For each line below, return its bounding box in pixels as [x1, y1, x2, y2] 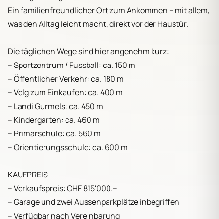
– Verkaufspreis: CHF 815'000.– [8, 182, 117, 194]
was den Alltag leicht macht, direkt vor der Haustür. [8, 18, 188, 29]
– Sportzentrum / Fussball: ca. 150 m [8, 59, 135, 70]
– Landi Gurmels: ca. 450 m [8, 100, 103, 111]
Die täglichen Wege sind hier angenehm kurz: [8, 45, 169, 57]
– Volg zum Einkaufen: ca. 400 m [8, 87, 123, 98]
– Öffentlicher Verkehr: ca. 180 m [8, 73, 124, 84]
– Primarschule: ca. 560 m [8, 128, 101, 139]
